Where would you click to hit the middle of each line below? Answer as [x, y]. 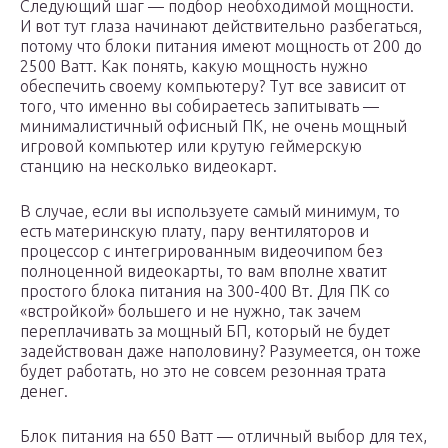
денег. [44, 391]
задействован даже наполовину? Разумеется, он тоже [220, 351]
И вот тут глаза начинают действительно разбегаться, [221, 26]
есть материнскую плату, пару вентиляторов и [194, 231]
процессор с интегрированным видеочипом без [201, 251]
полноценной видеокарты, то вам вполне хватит [203, 271]
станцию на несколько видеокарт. [148, 166]
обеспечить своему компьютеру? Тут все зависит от [213, 86]
